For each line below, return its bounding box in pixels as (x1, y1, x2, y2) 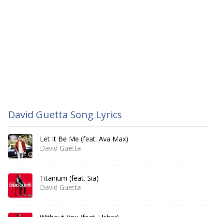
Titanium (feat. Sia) (40, 173, 99, 183)
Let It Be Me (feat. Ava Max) (40, 134, 128, 143)
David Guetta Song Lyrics (8, 108, 122, 121)
